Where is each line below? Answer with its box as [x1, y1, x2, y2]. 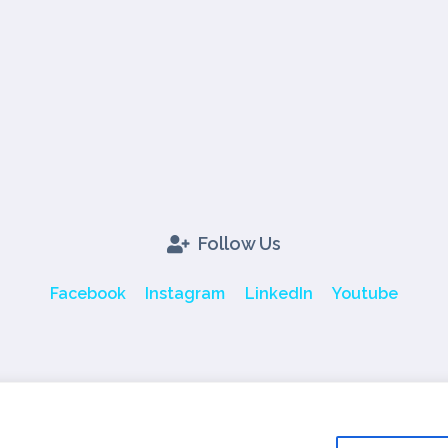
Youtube [331, 284, 398, 303]
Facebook [50, 284, 127, 303]
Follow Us [197, 233, 281, 254]
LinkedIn [244, 284, 313, 303]
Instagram [145, 284, 226, 303]
